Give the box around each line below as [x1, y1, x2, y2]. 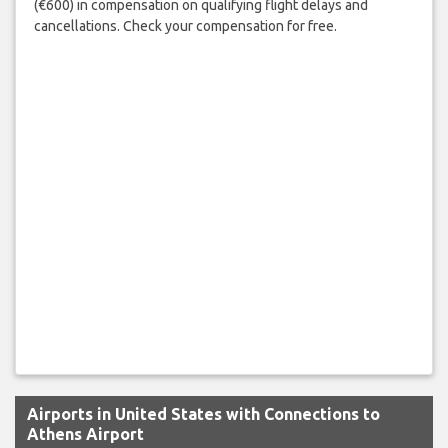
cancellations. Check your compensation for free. [33, 18, 337, 35]
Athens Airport [27, 424, 144, 443]
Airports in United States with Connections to [27, 404, 380, 423]
